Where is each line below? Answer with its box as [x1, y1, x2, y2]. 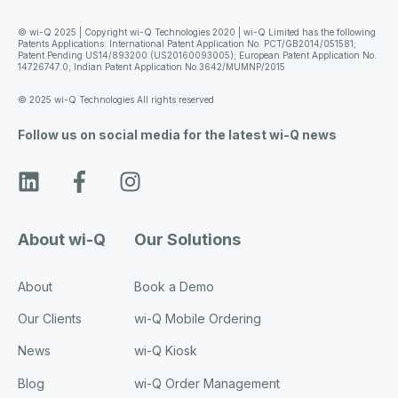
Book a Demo [134, 278, 214, 294]
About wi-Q [18, 229, 106, 249]
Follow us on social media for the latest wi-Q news [18, 127, 337, 143]
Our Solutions [134, 229, 241, 249]
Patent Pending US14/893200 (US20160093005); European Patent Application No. [18, 49, 377, 60]
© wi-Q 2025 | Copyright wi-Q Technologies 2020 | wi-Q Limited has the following [18, 26, 376, 37]
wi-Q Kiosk [134, 343, 197, 359]
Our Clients [18, 311, 82, 327]
